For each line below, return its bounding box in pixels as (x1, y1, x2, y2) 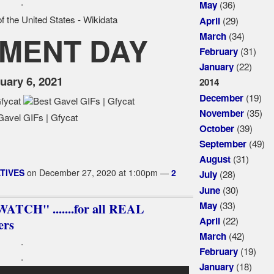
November (199, 106, 244, 120)
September (199, 137, 246, 151)
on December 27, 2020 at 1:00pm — (24, 166, 171, 179)
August (199, 152, 231, 166)
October (199, 122, 234, 136)
